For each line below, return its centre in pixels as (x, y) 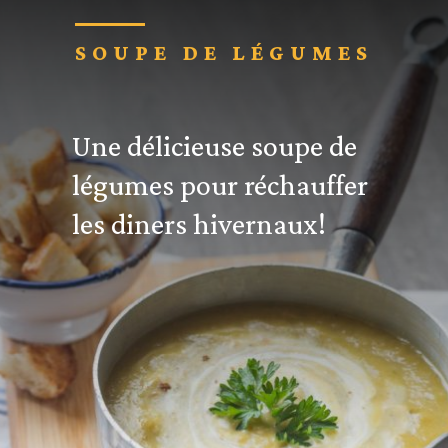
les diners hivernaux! (198, 224)
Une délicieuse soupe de (214, 146)
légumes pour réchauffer (219, 185)
